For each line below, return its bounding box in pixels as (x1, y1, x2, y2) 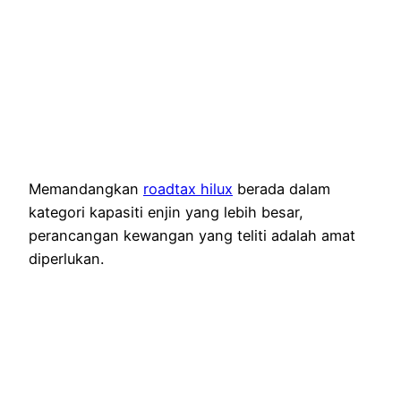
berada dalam (233, 180, 330, 199)
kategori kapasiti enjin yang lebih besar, (29, 203, 303, 222)
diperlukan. (29, 250, 104, 269)
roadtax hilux (143, 180, 233, 199)
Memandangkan (29, 180, 143, 199)
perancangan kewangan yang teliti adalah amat (29, 226, 355, 245)
